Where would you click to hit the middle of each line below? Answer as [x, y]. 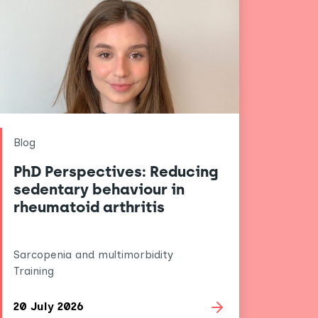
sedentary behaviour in [99, 190]
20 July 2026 [49, 306]
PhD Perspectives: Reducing [116, 172]
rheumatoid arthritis [89, 207]
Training [34, 271]
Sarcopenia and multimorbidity [94, 255]
